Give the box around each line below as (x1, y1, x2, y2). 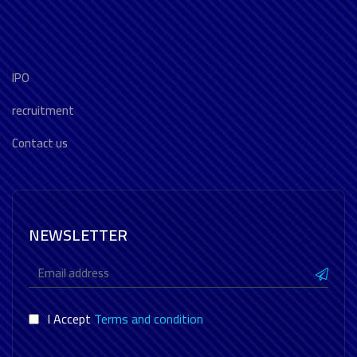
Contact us (12, 131, 68, 155)
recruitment (12, 99, 74, 122)
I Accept (47, 307, 94, 331)
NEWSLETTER (29, 220, 127, 249)
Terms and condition (94, 307, 203, 331)
